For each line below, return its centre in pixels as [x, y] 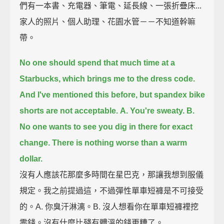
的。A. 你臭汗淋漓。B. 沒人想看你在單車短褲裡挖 [109, 206]
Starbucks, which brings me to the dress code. [107, 78]
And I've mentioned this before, [79, 94]
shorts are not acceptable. [69, 110]
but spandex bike [172, 94]
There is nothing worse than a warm [120, 142]
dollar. [31, 158]
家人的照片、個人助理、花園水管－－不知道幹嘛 [108, 21]
